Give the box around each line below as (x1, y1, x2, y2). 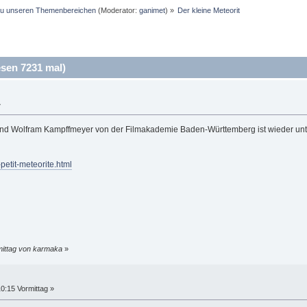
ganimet (138, 6, 165, 15)
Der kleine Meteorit (177, 6, 241, 15)
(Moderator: (95, 6, 139, 15)
